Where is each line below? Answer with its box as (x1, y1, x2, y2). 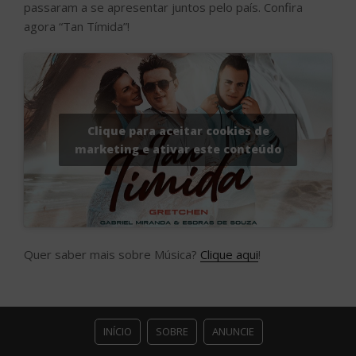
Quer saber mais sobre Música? (24, 246, 200, 263)
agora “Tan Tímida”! (24, 17, 130, 34)
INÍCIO (103, 323, 132, 339)
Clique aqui (200, 246, 258, 263)
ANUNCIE (212, 323, 254, 339)
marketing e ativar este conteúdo (75, 141, 281, 157)
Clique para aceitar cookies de (87, 123, 269, 139)
